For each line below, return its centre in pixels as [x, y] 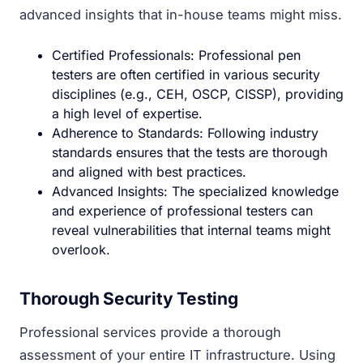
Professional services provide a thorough [150, 332]
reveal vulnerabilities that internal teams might [191, 230]
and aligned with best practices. [149, 171]
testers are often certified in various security [186, 74]
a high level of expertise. [127, 113]
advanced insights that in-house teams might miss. [181, 14]
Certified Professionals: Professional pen [176, 55]
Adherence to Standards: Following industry [185, 132]
